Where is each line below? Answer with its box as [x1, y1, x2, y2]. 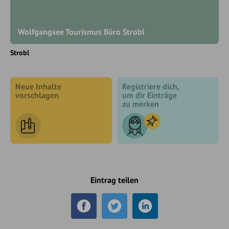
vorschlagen [15, 90, 59, 100]
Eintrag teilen [90, 175, 139, 185]
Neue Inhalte [15, 81, 61, 91]
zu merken [122, 99, 159, 109]
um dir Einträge [122, 90, 177, 100]
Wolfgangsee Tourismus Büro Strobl [18, 27, 145, 37]
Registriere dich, [122, 81, 179, 91]
